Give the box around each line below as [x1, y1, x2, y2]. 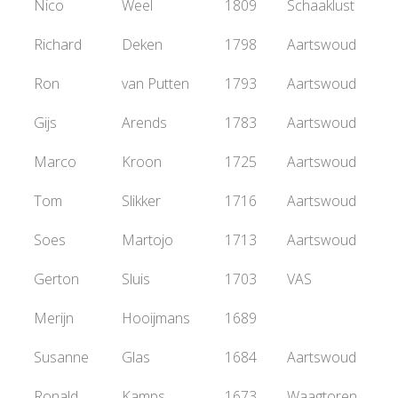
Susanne [34, 347, 89, 367]
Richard [34, 35, 82, 54]
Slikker [122, 191, 161, 211]
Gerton [34, 269, 79, 289]
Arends [122, 113, 167, 132]
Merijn [34, 308, 74, 328]
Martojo [122, 230, 173, 250]
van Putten [122, 74, 189, 93]
